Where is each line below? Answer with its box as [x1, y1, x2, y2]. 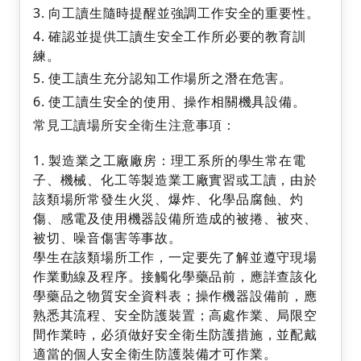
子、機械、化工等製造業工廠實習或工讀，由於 [33, 170, 317, 189]
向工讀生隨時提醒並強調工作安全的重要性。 [48, 3, 320, 22]
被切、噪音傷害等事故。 [33, 228, 182, 247]
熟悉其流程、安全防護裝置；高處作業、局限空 [33, 305, 317, 324]
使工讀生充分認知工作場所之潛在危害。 [48, 69, 293, 88]
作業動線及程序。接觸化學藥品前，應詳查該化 [33, 267, 317, 285]
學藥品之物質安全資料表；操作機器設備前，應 [33, 286, 317, 305]
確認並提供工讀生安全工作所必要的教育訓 [48, 27, 306, 45]
